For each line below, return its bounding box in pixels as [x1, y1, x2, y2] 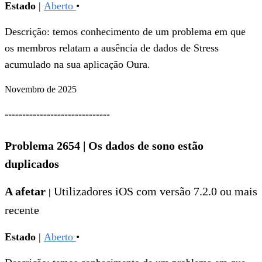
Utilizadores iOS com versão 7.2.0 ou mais [54, 185, 257, 198]
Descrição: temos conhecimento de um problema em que [5, 26, 246, 38]
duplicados [5, 157, 59, 171]
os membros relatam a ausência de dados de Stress [5, 42, 219, 54]
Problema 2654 [5, 139, 83, 153]
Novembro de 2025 [5, 84, 77, 95]
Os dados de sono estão [85, 139, 204, 153]
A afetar [5, 185, 49, 198]
